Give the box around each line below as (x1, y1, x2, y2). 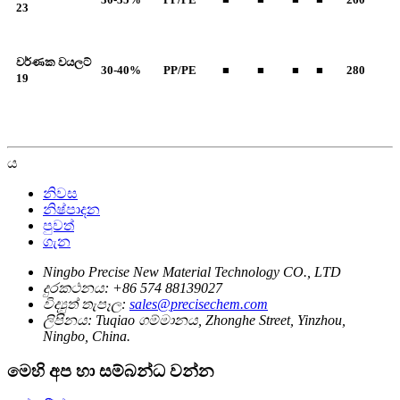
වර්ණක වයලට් (16, 55, 91, 70)
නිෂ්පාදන (43, 202, 100, 217)
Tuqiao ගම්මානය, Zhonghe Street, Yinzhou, (96, 312, 346, 328)
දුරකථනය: (43, 280, 109, 296)
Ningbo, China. (43, 329, 130, 344)
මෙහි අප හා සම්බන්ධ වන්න (7, 361, 214, 380)
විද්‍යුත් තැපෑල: (43, 296, 126, 312)
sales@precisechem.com (129, 296, 268, 312)
